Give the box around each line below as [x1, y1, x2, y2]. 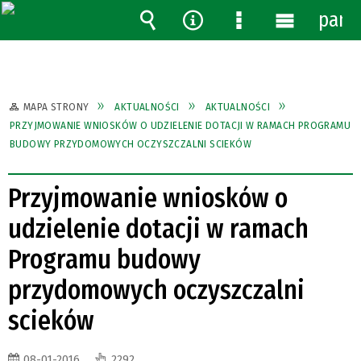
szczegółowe [226, 56, 330, 81]
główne [272, 56, 333, 81]
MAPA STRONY [23, 101, 89, 113]
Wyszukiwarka [135, 32, 251, 56]
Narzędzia [180, 32, 261, 56]
